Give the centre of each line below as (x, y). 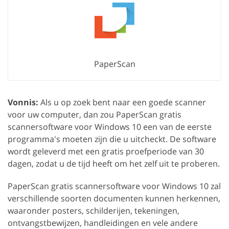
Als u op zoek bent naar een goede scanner (122, 102)
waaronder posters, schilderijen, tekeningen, (94, 210)
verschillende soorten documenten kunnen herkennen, (114, 198)
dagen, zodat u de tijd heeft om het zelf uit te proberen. (114, 163)
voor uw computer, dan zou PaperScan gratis (95, 114)
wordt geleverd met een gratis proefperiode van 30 (106, 151)
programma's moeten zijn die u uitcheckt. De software (112, 139)
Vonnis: (23, 102)
